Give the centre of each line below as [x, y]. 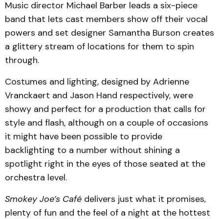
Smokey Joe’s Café [43, 199]
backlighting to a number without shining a [92, 150]
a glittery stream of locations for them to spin [99, 46]
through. [22, 60]
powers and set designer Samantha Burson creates [109, 33]
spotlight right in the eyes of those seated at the [105, 164]
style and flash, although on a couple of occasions [107, 123]
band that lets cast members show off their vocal [106, 19]
